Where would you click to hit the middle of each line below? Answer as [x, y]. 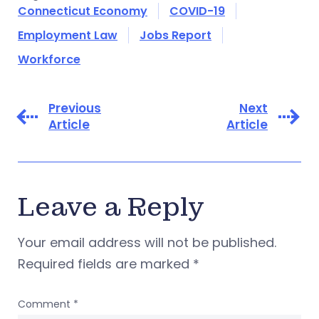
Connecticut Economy [83, 11]
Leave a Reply [111, 207]
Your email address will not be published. [147, 242]
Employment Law [68, 35]
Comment [46, 304]
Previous [75, 108]
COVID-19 [197, 11]
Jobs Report [176, 35]
